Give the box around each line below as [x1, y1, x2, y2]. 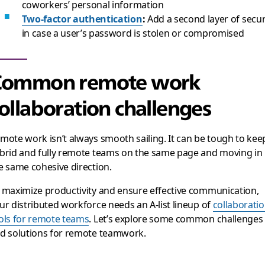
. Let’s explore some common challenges [89, 211, 263, 225]
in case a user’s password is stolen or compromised [21, 25, 244, 40]
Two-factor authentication [21, 11, 143, 25]
